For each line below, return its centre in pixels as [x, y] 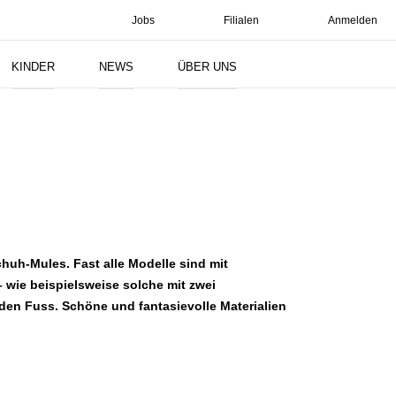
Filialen [241, 20]
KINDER [33, 67]
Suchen [368, 65]
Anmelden [353, 20]
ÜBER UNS [207, 67]
